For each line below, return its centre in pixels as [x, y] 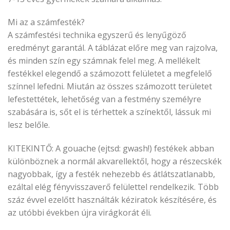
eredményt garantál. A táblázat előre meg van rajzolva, [113, 48]
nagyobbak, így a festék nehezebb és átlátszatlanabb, [111, 174]
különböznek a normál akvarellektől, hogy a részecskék [115, 161]
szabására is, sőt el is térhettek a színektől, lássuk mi [109, 112]
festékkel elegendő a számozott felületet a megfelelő [110, 74]
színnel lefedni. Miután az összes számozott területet [110, 87]
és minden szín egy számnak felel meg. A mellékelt [104, 61]
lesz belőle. [29, 125]
